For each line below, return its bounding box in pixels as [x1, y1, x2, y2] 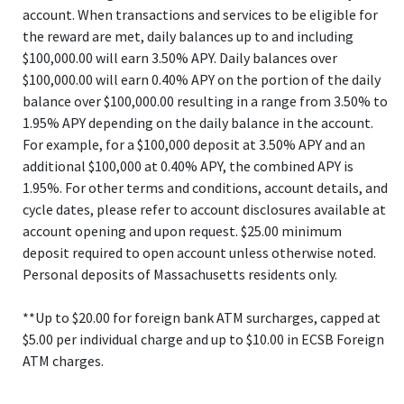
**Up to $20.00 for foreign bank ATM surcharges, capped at [23, 308, 381, 326]
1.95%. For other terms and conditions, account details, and [23, 179, 388, 197]
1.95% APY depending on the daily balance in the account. [23, 114, 373, 132]
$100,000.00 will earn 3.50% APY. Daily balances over [23, 49, 337, 67]
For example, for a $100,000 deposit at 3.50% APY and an [23, 135, 365, 153]
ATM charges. [23, 352, 104, 370]
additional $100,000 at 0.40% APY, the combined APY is [23, 157, 353, 175]
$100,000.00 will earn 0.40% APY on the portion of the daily [23, 70, 381, 88]
